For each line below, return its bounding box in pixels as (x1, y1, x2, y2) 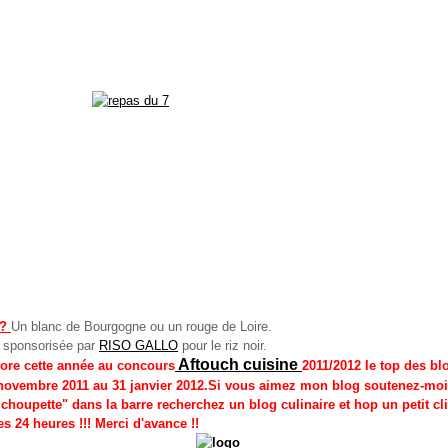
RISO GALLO (99, 338, 178, 353)
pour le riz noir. (178, 338, 267, 353)
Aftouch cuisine (175, 356, 302, 373)
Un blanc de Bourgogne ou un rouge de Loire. (11, 319, 272, 334)
